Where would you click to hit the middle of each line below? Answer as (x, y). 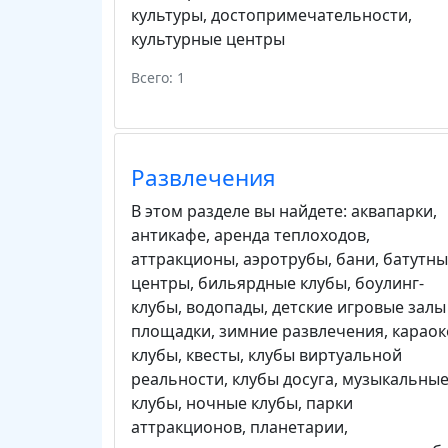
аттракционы (183, 259)
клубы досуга (283, 379)
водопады (225, 307)
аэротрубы (285, 259)
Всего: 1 (158, 77)
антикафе (168, 235)
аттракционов (186, 427)
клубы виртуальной (325, 355)
